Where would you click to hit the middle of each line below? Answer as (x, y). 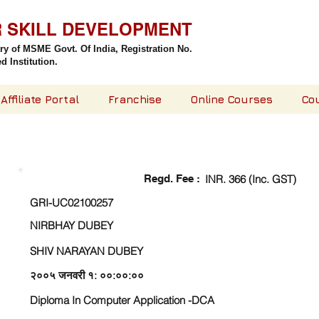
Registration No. (157, 49)
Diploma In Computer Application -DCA (122, 300)
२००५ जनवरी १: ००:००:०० (87, 275)
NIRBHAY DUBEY (72, 225)
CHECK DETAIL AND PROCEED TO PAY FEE (160, 152)
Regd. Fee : (172, 178)
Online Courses (232, 99)
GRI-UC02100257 (72, 203)
